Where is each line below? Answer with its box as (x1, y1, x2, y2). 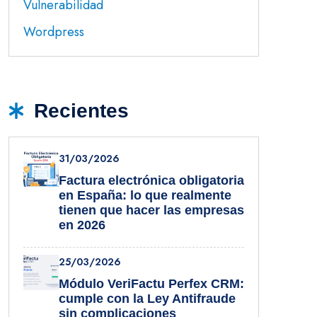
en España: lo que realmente (59, 188, 231, 203)
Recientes (34, 100, 129, 122)
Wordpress (23, 23, 84, 42)
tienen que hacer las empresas (59, 203, 244, 218)
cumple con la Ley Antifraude (59, 292, 236, 306)
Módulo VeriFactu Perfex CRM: (59, 277, 244, 292)
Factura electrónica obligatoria (59, 173, 244, 188)
